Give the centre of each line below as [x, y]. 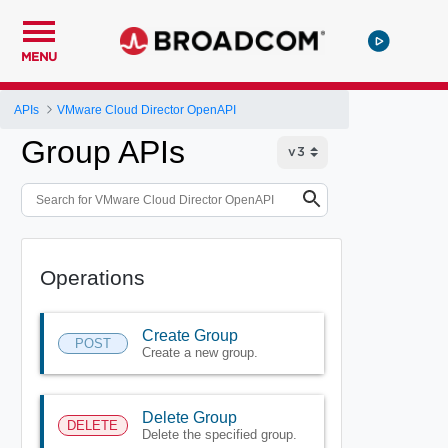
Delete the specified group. [219, 434]
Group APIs [103, 152]
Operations [92, 277]
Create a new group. [199, 352]
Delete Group [189, 417]
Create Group [189, 335]
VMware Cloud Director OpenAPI [147, 109]
